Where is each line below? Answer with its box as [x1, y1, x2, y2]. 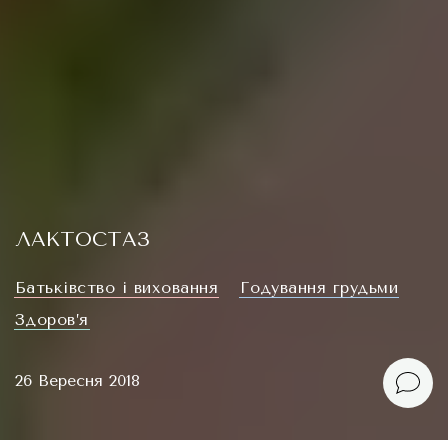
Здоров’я [15, 310, 89, 329]
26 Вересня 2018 [15, 371, 140, 390]
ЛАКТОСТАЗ [15, 228, 150, 251]
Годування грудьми [240, 278, 399, 297]
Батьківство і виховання [15, 278, 219, 297]
